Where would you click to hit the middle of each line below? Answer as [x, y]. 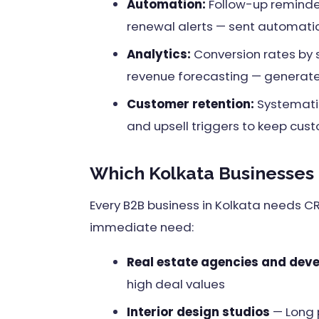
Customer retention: [190, 104]
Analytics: [159, 54]
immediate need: [142, 227]
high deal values [176, 284]
